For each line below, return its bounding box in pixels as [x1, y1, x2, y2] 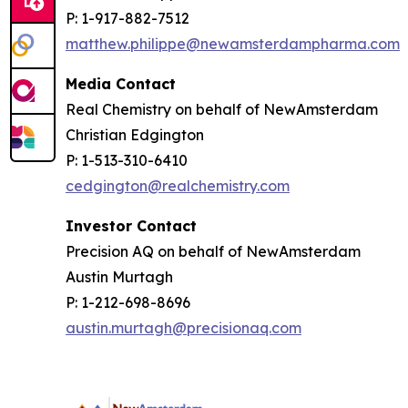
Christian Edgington [66, 125, 204, 144]
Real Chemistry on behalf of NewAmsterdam [66, 99, 378, 118]
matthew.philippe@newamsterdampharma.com [66, 34, 400, 53]
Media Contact [66, 74, 176, 93]
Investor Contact [66, 216, 197, 235]
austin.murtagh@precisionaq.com [66, 318, 301, 337]
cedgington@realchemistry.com [66, 176, 290, 195]
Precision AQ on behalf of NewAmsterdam [66, 241, 361, 260]
